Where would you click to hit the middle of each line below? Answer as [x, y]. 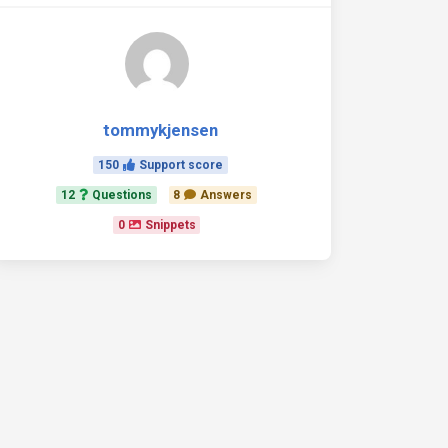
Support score [181, 165]
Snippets [170, 225]
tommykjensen [160, 130]
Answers [226, 195]
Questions [121, 195]
